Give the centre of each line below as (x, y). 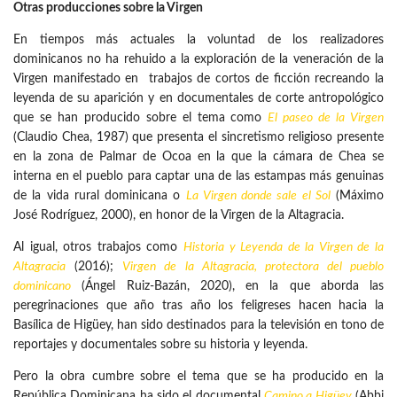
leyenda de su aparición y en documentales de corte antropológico (198, 99)
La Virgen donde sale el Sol (258, 196)
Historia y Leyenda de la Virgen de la (284, 248)
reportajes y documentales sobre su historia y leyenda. (160, 345)
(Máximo (357, 196)
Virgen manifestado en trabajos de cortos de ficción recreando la (198, 79)
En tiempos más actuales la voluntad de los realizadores (198, 40)
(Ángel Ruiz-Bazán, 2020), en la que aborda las (227, 287)
